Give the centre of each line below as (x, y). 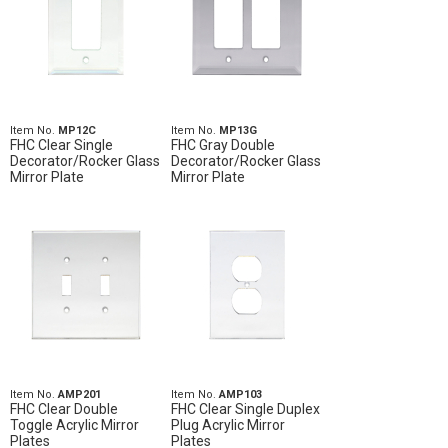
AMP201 (79, 394)
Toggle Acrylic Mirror (74, 425)
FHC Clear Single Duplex (245, 409)
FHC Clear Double (64, 409)
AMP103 (240, 394)
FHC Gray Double (222, 145)
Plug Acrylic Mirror (227, 425)
